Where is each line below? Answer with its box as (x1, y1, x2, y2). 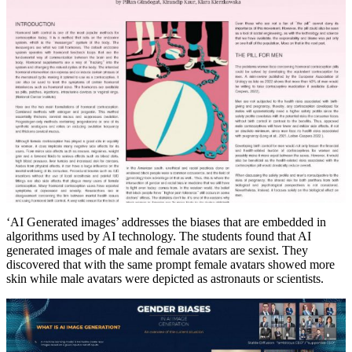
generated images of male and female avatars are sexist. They (6, 243, 308, 257)
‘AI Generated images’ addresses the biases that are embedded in (6, 214, 326, 229)
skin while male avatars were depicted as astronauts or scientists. (6, 271, 324, 285)
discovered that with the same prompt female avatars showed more (6, 257, 335, 271)
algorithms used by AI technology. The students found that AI (6, 229, 311, 243)
